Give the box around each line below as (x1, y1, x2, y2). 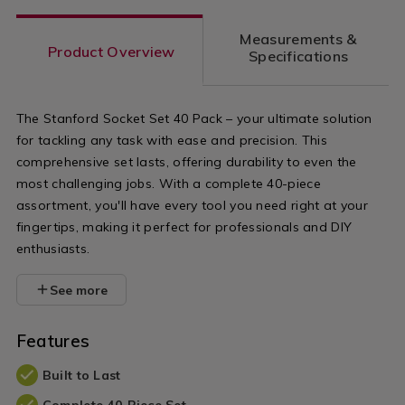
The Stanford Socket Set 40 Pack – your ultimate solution (15, 110, 372, 127)
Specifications (248, 47, 349, 66)
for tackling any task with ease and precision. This (15, 132, 328, 149)
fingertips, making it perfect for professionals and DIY (15, 219, 353, 236)
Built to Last (42, 367, 121, 384)
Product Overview (47, 42, 175, 61)
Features (15, 330, 90, 353)
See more (49, 281, 108, 298)
